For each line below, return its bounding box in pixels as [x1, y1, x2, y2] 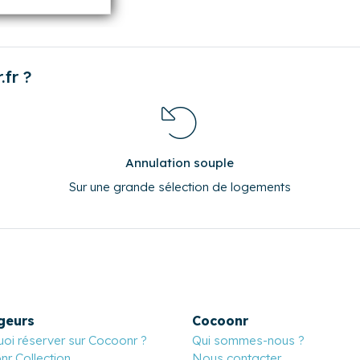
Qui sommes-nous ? [192, 332, 305, 348]
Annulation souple [125, 154, 235, 170]
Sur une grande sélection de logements [68, 178, 291, 194]
